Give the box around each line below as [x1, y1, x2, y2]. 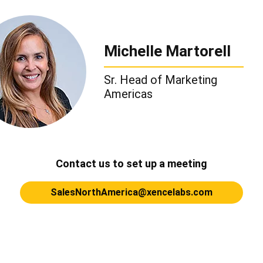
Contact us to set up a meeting [55, 157, 207, 170]
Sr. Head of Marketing [104, 72, 218, 87]
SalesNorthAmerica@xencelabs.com [50, 186, 213, 198]
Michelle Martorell [104, 42, 231, 60]
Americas [104, 86, 153, 101]
